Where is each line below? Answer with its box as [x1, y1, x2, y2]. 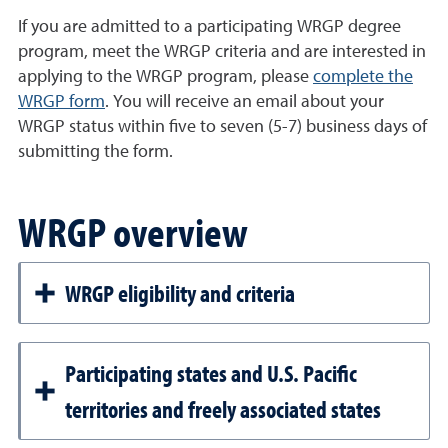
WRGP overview [18, 204, 248, 258]
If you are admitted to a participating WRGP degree [18, 18, 401, 36]
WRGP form [18, 93, 105, 111]
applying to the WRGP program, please [18, 68, 313, 86]
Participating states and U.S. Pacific [65, 358, 357, 388]
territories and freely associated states [65, 394, 381, 424]
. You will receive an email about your [105, 93, 384, 111]
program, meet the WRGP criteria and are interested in [18, 43, 426, 61]
